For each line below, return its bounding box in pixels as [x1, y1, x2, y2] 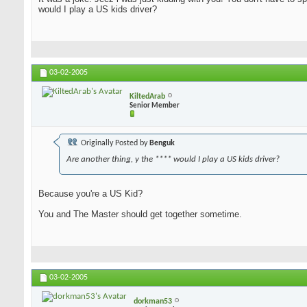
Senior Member [130, 101, 180, 110]
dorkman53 [134, 297, 172, 306]
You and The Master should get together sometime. [38, 209, 242, 220]
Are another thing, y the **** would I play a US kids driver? [66, 155, 280, 164]
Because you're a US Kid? [38, 188, 143, 199]
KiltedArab [130, 92, 165, 101]
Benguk [149, 139, 175, 148]
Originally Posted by [79, 139, 149, 148]
